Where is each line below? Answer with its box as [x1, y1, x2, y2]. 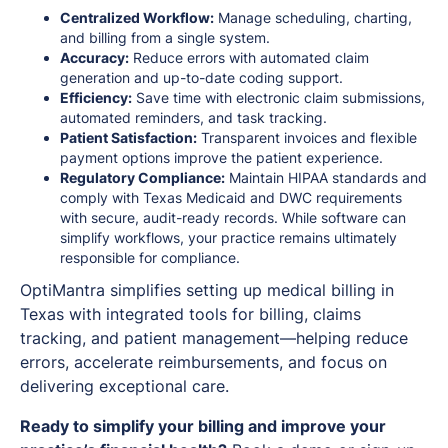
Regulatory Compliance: [60, 168, 225, 186]
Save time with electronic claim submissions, [132, 88, 425, 106]
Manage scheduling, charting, [214, 8, 412, 26]
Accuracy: [60, 48, 129, 66]
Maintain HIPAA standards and [225, 168, 427, 186]
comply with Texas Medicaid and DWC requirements [60, 188, 402, 206]
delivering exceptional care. [20, 375, 229, 396]
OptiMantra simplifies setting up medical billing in [20, 279, 394, 300]
